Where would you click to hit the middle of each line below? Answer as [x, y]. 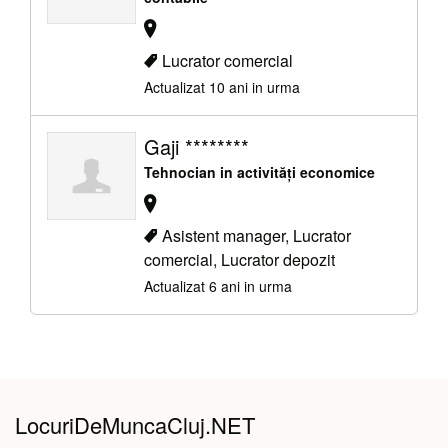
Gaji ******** [196, 146]
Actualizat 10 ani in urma [221, 86]
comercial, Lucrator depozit [239, 260]
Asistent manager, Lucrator [256, 236]
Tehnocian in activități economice [259, 171]
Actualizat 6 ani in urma [217, 286]
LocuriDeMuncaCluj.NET [135, 425]
